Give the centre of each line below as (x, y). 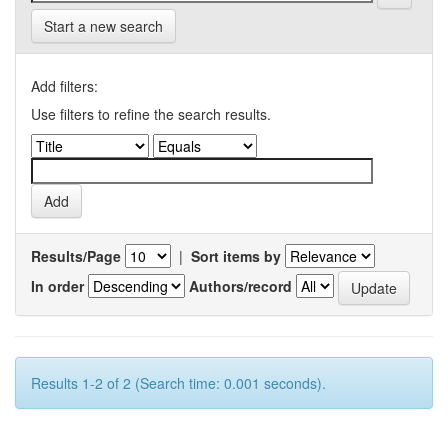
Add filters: (64, 86)
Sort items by (236, 256)
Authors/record (240, 285)
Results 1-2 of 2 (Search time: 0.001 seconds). (178, 383)
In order (57, 285)
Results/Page (76, 256)
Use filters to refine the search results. (151, 114)
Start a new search (103, 26)
